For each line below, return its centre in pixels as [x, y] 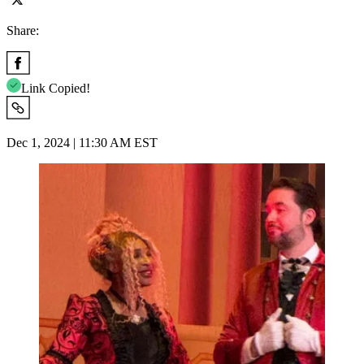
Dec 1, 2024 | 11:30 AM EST [82, 142]
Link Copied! [56, 88]
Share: [23, 30]
